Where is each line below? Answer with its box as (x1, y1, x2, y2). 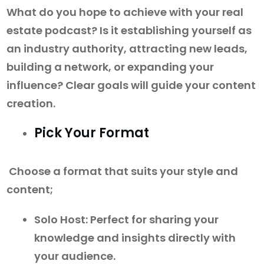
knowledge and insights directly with (34, 230, 236, 246)
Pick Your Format (34, 124, 149, 143)
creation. (6, 96, 55, 111)
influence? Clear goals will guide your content (6, 78, 256, 93)
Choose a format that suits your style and (6, 164, 238, 179)
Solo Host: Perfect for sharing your (34, 212, 219, 227)
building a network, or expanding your (6, 60, 214, 75)
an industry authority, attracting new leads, (6, 41, 247, 57)
